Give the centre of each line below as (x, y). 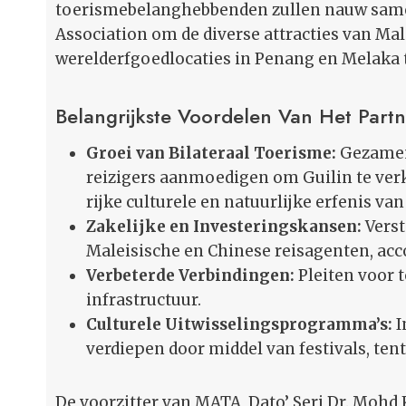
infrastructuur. (144, 300)
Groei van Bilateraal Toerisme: (211, 154)
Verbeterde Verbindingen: (190, 276)
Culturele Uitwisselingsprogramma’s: (239, 325)
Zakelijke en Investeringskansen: (224, 227)
